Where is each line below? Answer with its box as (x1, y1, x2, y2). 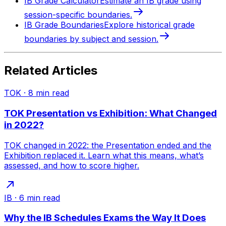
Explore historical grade (104, 20, 195, 30)
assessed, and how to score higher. (4, 160, 139, 171)
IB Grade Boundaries (24, 20, 104, 30)
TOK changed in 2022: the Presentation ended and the (4, 140, 211, 150)
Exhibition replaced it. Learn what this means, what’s (4, 150, 204, 160)
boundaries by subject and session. (24, 34, 158, 44)
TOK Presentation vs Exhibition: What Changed (4, 107, 217, 119)
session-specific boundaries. (24, 10, 132, 20)
